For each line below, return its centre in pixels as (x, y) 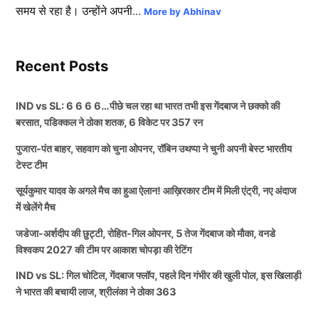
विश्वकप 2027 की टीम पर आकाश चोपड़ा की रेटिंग (104, 249)
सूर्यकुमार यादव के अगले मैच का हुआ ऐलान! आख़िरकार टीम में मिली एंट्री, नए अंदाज (156, 191)
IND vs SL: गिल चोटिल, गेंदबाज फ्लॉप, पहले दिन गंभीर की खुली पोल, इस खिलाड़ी (159, 276)
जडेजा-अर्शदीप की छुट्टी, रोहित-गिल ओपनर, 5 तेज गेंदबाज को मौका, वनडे (146, 233)
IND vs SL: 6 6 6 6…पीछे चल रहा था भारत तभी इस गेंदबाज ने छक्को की (148, 106)
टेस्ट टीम (32, 164)
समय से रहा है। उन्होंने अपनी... (80, 11)
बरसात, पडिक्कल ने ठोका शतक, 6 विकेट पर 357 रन (110, 122)
